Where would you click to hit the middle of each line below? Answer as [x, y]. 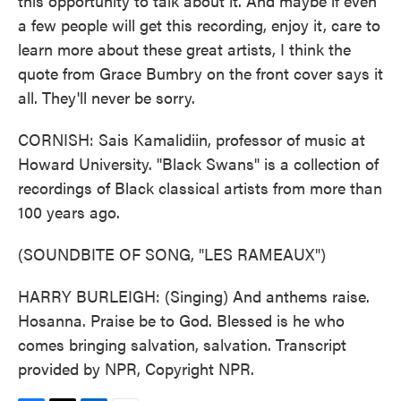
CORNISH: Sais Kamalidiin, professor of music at [192, 139]
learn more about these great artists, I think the [184, 49]
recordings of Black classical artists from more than [200, 188]
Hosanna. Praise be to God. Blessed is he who [181, 320]
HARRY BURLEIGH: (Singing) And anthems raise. [194, 296]
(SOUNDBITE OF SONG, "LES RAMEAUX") [172, 254]
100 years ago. [69, 212]
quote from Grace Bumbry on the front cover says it [200, 73]
